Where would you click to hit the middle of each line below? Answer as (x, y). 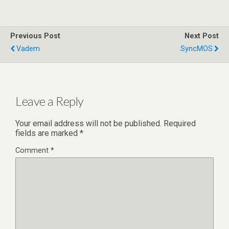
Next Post (202, 36)
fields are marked (48, 133)
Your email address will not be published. (88, 123)
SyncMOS (197, 49)
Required (180, 123)
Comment (33, 150)
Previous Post (35, 36)
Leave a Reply (50, 101)
